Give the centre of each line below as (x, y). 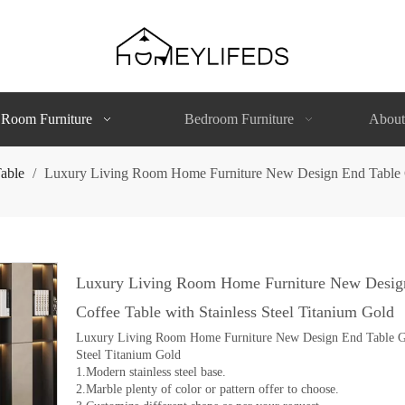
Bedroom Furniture (240, 118)
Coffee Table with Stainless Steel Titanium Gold (237, 311)
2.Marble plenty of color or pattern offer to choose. (207, 389)
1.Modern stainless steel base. (151, 372)
